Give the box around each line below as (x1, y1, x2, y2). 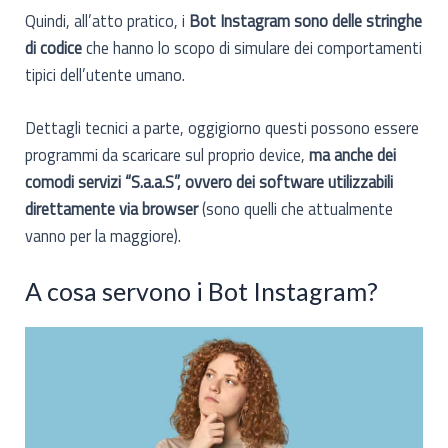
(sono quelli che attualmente (198, 195, 394, 221)
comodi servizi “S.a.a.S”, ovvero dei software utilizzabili (25, 168, 394, 194)
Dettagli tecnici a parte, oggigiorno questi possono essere (25, 114, 420, 140)
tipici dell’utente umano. (25, 61, 186, 87)
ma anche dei (309, 141, 397, 167)
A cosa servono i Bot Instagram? (25, 276, 379, 307)
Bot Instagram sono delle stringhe (189, 7, 423, 33)
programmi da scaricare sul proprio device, (25, 141, 310, 167)
